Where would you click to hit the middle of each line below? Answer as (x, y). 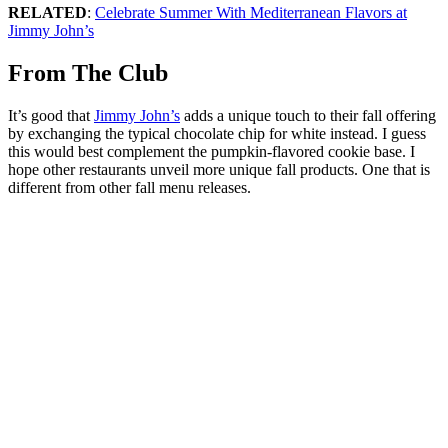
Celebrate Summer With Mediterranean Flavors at (251, 12)
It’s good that (51, 115)
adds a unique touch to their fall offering (308, 115)
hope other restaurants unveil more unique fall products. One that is (219, 169)
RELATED (47, 12)
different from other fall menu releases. (131, 187)
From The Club (91, 72)
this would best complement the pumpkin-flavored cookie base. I (211, 151)
